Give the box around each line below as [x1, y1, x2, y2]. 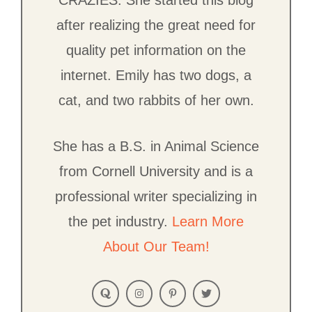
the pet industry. [68, 214, 172, 230]
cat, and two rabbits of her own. [58, 93, 254, 109]
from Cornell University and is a [59, 164, 253, 180]
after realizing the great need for [56, 17, 256, 33]
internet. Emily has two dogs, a [61, 68, 251, 84]
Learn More [172, 214, 244, 230]
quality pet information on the [66, 42, 246, 58]
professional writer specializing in [55, 189, 257, 205]
